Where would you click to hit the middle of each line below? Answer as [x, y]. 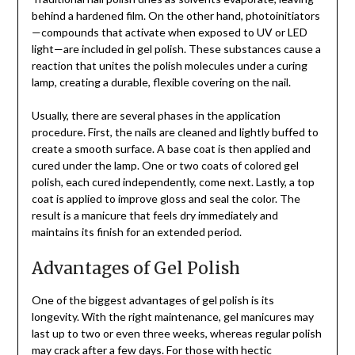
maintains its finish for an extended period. [136, 232]
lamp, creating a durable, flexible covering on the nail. [161, 82]
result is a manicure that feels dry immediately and [155, 216]
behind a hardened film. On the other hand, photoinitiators [176, 16]
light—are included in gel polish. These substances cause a [176, 49]
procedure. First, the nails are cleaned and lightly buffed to [175, 132]
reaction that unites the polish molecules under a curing [169, 66]
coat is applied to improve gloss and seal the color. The [166, 199]
